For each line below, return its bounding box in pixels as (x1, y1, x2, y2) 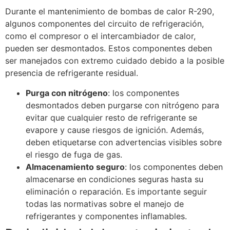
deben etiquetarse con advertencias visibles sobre (26, 137, 222, 147)
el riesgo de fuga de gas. (26, 149, 125, 160)
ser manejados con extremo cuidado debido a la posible (5, 55, 224, 66)
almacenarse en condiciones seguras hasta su (26, 174, 203, 184)
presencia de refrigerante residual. (5, 68, 141, 79)
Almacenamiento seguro (26, 161, 125, 172)
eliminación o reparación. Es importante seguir (26, 186, 207, 197)
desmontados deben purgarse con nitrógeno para (26, 100, 219, 110)
